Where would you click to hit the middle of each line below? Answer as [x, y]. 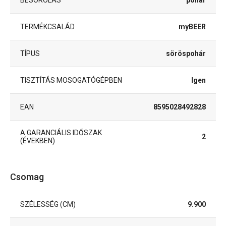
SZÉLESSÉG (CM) [48, 204]
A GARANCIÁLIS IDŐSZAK [61, 132]
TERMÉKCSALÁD [47, 26]
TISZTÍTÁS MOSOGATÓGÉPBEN [71, 80]
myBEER [192, 26]
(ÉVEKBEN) [38, 140]
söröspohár [186, 53]
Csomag [27, 177]
